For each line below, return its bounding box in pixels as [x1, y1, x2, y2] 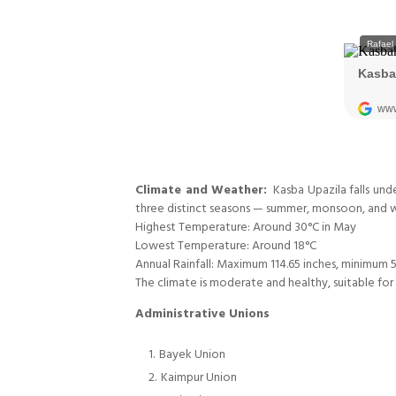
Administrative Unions [135, 303, 270, 324]
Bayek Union [159, 344, 225, 364]
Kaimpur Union [161, 367, 237, 387]
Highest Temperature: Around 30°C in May [135, 217, 356, 237]
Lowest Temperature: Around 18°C [135, 235, 316, 255]
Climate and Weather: [135, 179, 268, 200]
